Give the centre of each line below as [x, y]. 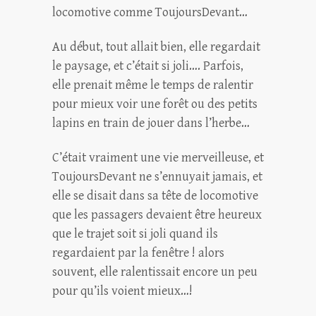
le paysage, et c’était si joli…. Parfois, [148, 66]
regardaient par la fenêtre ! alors [138, 253]
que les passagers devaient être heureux [157, 215]
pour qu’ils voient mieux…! [122, 291]
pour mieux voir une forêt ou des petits [155, 104]
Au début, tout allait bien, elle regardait [156, 47]
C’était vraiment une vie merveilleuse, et [158, 158]
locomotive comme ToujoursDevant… [150, 12]
